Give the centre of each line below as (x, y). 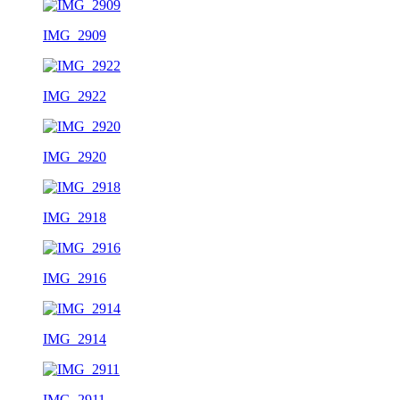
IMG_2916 (75, 278)
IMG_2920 (75, 156)
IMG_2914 (75, 338)
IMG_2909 (75, 35)
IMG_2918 (75, 217)
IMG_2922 (75, 96)
